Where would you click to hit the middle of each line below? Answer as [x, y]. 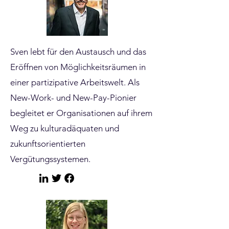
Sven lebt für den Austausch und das [78, 52]
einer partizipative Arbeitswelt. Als [75, 82]
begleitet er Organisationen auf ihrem [81, 113]
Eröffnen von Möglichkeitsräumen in [78, 67]
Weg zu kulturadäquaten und [65, 128]
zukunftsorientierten [48, 144]
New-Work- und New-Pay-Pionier [73, 98]
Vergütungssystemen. [50, 159]
